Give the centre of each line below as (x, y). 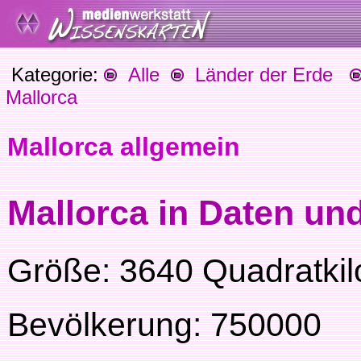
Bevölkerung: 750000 (164, 325)
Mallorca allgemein (124, 147)
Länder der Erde (258, 75)
